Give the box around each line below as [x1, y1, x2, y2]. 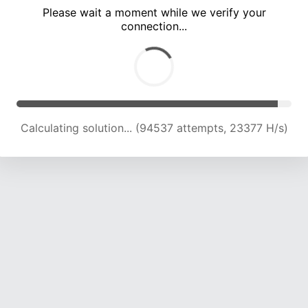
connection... [121, 19, 187, 34]
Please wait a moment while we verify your [42, 5, 266, 20]
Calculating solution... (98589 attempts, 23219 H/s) [20, 121, 288, 135]
